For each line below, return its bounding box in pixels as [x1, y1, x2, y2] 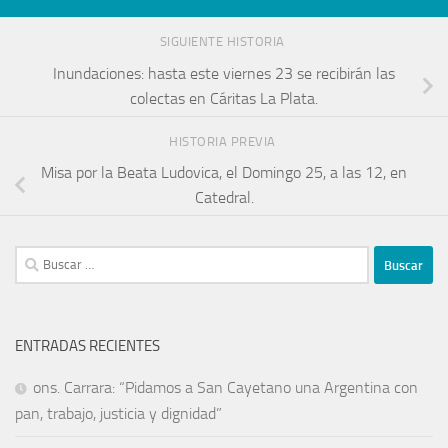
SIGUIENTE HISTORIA [159, 34, 289, 50]
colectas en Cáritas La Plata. [130, 88, 318, 108]
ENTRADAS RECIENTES [15, 337, 160, 356]
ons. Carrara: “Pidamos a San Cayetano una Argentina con [33, 378, 418, 398]
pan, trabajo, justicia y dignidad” [15, 404, 222, 424]
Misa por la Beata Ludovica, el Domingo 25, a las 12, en [41, 163, 407, 183]
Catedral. [194, 188, 254, 208]
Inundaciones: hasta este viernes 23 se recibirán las [53, 63, 395, 83]
